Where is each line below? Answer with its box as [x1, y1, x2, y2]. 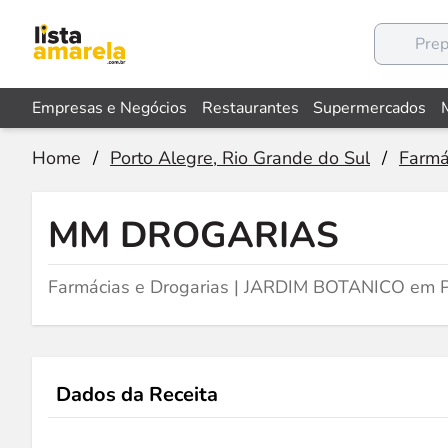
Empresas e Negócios [32, 97, 187, 119]
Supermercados [313, 97, 427, 119]
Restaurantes [201, 97, 299, 119]
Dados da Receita [56, 381, 218, 408]
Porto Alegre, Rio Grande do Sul [110, 146, 370, 170]
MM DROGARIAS [48, 211, 339, 260]
